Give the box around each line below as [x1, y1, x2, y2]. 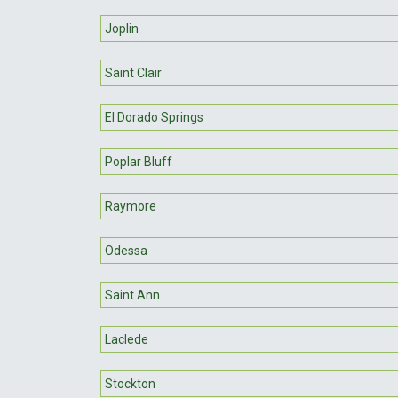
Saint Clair [105, 65, 162, 80]
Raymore [105, 198, 156, 213]
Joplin [105, 20, 139, 36]
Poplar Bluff [105, 154, 172, 169]
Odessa [105, 243, 147, 258]
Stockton [105, 376, 155, 391]
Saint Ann [105, 287, 160, 302]
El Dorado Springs [105, 109, 203, 124]
